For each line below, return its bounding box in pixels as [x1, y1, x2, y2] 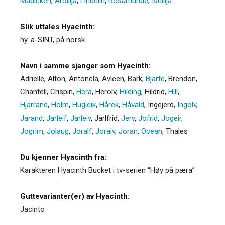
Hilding [120, 87, 141, 96]
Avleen [102, 74, 124, 83]
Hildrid [145, 87, 165, 96]
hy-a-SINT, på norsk [20, 35, 85, 44]
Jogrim [20, 126, 43, 136]
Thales [166, 126, 188, 136]
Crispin [50, 87, 73, 96]
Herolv [95, 87, 116, 96]
